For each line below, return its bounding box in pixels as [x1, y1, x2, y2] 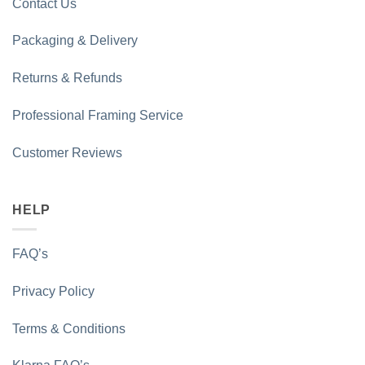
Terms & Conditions [12, 321, 125, 336]
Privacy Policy [12, 284, 95, 298]
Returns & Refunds [12, 71, 122, 86]
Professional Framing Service [12, 108, 183, 122]
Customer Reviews [12, 145, 122, 160]
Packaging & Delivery [12, 33, 138, 48]
